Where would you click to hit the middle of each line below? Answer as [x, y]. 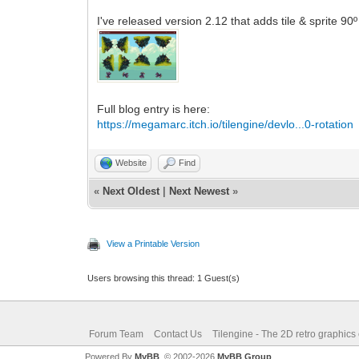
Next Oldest [131, 191]
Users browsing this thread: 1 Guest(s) [164, 278]
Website [131, 162]
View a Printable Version [153, 243]
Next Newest [200, 191]
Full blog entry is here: [154, 109]
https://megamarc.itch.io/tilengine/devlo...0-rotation [226, 124]
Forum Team [116, 334]
